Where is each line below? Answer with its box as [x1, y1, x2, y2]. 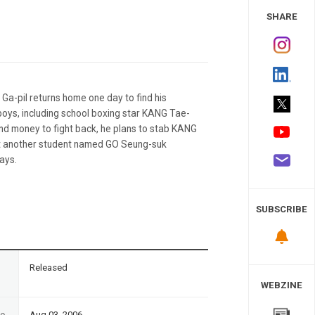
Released [30, 262, 67, 273]
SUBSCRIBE [256, 204, 307, 215]
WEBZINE [261, 279, 302, 290]
